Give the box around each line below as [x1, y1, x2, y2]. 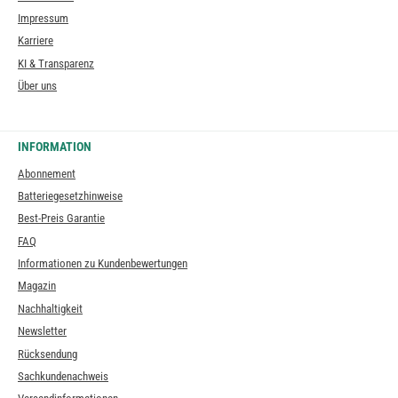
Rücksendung [18, 346, 77, 361]
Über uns [18, 79, 57, 93]
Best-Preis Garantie [18, 211, 105, 226]
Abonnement [18, 166, 76, 180]
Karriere [18, 34, 53, 48]
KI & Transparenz [18, 56, 94, 70]
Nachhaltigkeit [18, 301, 83, 315]
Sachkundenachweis [18, 370, 108, 384]
